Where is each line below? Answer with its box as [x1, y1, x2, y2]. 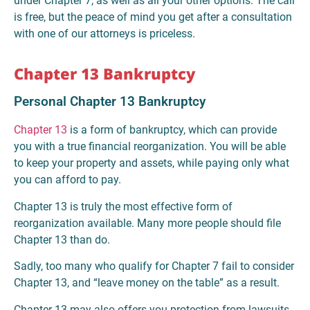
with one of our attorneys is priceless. [14, 27, 195, 41]
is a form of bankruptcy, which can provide [67, 123, 277, 137]
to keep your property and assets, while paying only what [14, 156, 289, 170]
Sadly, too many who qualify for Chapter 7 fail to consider [14, 259, 294, 273]
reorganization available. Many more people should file [14, 216, 281, 230]
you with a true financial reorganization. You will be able [14, 140, 286, 154]
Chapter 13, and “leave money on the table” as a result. [14, 276, 280, 290]
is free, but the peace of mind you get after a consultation [14, 10, 292, 24]
